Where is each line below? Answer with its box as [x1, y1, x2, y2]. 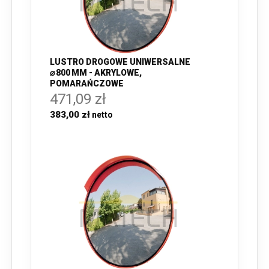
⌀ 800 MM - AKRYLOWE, [50, 68, 142, 78]
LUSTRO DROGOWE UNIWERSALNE [50, 57, 190, 67]
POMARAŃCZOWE [50, 79, 124, 89]
